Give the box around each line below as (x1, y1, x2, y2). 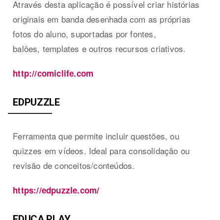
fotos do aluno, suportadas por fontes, (13, 27, 156, 40)
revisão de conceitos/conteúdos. (13, 159, 135, 171)
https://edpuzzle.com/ (13, 184, 100, 196)
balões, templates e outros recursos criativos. (13, 42, 186, 55)
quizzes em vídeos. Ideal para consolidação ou (13, 144, 190, 157)
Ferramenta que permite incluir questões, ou (13, 129, 179, 142)
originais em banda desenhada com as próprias (13, 12, 191, 25)
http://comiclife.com (13, 67, 94, 79)
